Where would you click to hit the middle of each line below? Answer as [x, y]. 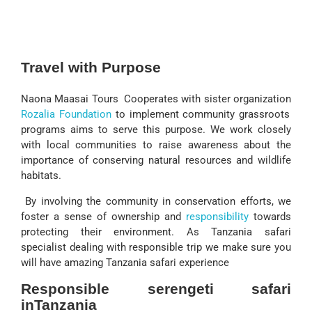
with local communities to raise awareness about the [156, 145]
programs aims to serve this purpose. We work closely [156, 129]
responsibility [217, 216]
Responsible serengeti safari [156, 288]
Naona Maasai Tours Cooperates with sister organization [156, 99]
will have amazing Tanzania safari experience [125, 262]
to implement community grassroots [201, 114]
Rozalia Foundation [66, 114]
